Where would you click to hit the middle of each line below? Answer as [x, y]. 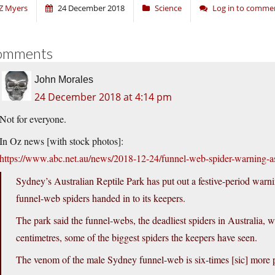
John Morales [64, 80]
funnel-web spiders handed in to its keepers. [101, 198]
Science [168, 8]
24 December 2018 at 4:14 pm [103, 97]
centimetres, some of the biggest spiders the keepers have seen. [137, 238]
